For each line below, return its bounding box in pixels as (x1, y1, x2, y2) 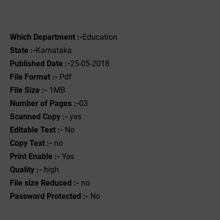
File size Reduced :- (10, 178, 79, 188)
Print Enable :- (10, 152, 60, 161)
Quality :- (10, 165, 42, 174)
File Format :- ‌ (10, 72, 59, 82)
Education (82, 32, 119, 42)
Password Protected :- (10, 192, 90, 201)
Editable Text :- (10, 125, 63, 135)
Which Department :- (10, 32, 82, 42)
